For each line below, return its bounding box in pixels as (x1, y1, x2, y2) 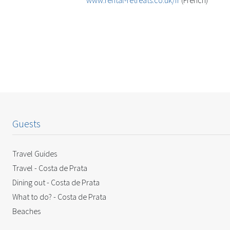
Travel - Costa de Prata (12, 163, 87, 174)
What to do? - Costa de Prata (12, 191, 106, 202)
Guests (12, 117, 41, 130)
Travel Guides (12, 148, 57, 159)
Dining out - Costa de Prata (12, 177, 100, 188)
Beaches (12, 206, 41, 217)
